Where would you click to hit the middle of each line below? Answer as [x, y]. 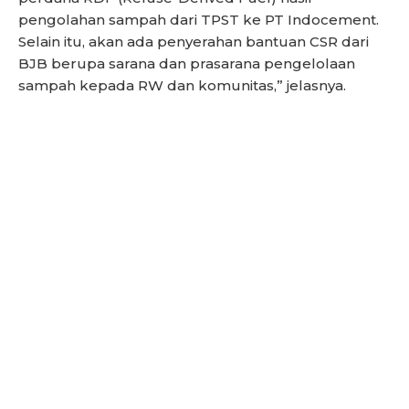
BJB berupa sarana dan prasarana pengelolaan [187, 63]
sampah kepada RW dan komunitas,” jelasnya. [182, 85]
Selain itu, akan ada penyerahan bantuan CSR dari [194, 41]
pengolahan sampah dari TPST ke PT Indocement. [199, 19]
